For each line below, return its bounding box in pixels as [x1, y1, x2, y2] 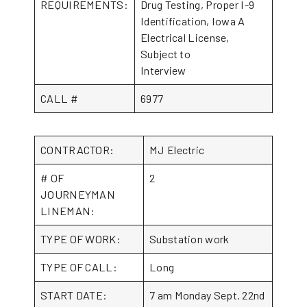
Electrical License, [140, 31, 230, 44]
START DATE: [40, 288, 108, 302]
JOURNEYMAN [40, 188, 116, 201]
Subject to [140, 47, 191, 60]
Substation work [149, 232, 230, 245]
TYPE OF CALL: [40, 260, 117, 273]
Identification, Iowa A [140, 14, 245, 27]
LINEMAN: [40, 204, 118, 217]
